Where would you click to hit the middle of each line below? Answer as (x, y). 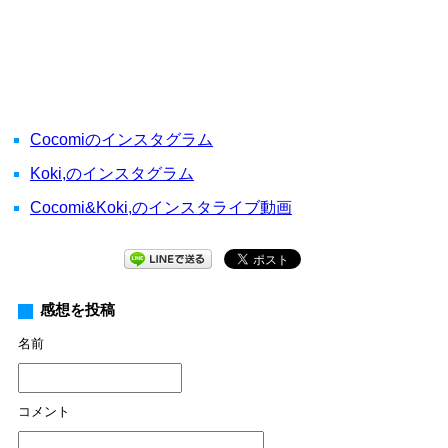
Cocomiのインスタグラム (121, 139)
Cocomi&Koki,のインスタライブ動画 (161, 207)
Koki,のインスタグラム (112, 173)
